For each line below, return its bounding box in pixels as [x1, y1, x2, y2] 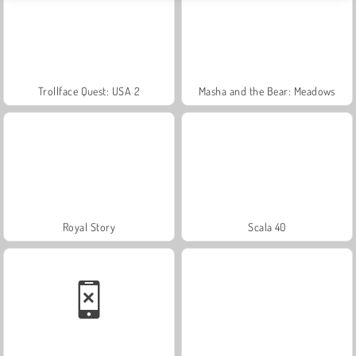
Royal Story [62, 219, 116, 234]
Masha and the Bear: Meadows [199, 83, 335, 98]
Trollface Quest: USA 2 [37, 83, 141, 98]
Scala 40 [248, 219, 286, 234]
